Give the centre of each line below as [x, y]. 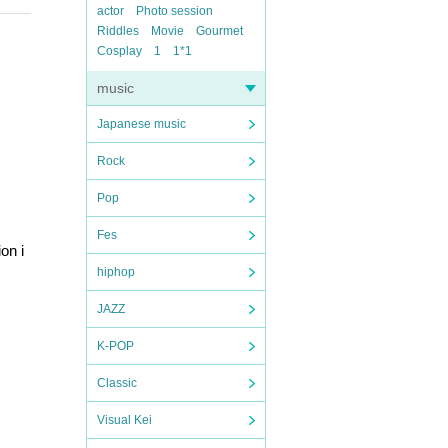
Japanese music [141, 124]
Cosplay [119, 51]
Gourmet [219, 31]
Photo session [174, 11]
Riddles [118, 31]
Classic [117, 383]
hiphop [116, 272]
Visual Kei [124, 420]
